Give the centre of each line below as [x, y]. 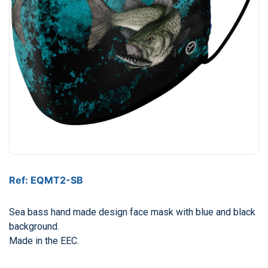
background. [34, 226]
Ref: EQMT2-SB [46, 180]
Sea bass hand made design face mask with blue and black [132, 212]
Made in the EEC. [44, 241]
